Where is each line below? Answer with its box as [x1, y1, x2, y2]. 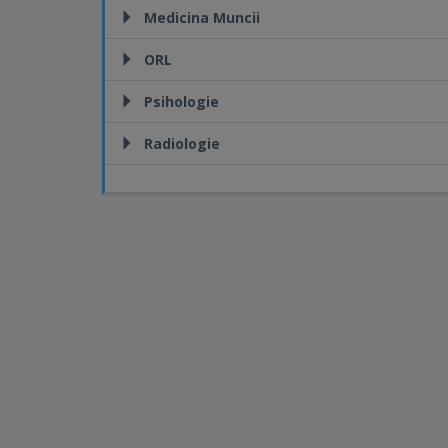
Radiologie [144, 134, 220, 153]
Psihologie [144, 92, 219, 111]
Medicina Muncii [144, 8, 260, 27]
